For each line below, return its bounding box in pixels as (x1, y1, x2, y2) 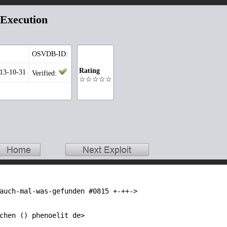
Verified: (32, 69, 59, 78)
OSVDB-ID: (32, 50, 68, 58)
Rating (79, 67, 100, 75)
